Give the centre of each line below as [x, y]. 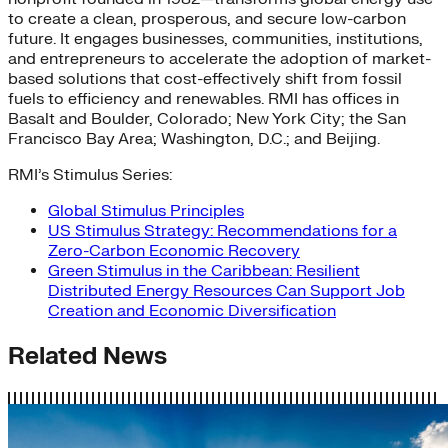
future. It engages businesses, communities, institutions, [215, 39]
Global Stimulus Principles [146, 211]
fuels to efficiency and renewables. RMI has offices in [203, 99]
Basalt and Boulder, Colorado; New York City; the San [207, 119]
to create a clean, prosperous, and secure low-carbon [207, 19]
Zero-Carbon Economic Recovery [174, 251]
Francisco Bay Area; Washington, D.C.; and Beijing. [194, 139]
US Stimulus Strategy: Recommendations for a [222, 231]
